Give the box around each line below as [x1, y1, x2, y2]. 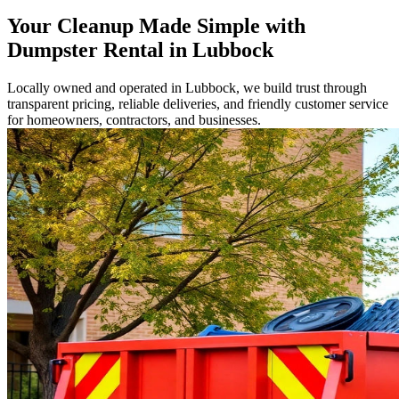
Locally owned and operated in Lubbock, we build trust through [7, 79, 367, 95]
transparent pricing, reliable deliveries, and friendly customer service [7, 95, 388, 111]
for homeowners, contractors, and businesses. [7, 111, 261, 127]
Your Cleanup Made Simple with [7, 14, 305, 38]
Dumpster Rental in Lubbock [7, 38, 273, 62]
